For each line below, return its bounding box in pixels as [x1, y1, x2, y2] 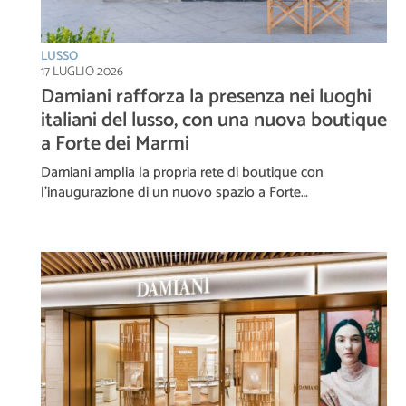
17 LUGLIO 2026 [41, 61, 123, 82]
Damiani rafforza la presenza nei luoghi [41, 80, 372, 113]
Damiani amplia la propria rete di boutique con [41, 159, 324, 185]
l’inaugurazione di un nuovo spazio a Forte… [41, 179, 308, 205]
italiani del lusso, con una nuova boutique [41, 103, 387, 137]
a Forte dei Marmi [41, 127, 189, 160]
